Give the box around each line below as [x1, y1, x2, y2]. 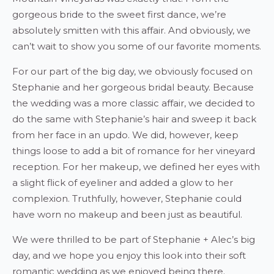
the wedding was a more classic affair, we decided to [12, 97, 255, 109]
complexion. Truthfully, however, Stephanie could [12, 193, 242, 204]
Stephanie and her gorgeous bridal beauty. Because [12, 81, 254, 93]
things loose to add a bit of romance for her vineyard [12, 145, 255, 157]
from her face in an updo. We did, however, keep [12, 129, 239, 141]
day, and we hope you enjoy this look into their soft [12, 250, 246, 261]
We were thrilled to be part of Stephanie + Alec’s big [12, 234, 255, 245]
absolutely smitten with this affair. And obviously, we [12, 24, 251, 36]
